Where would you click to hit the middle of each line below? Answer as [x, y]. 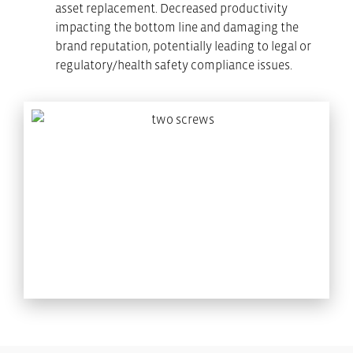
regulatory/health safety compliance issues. [174, 65]
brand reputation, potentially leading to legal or [183, 46]
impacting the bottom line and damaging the [177, 27]
